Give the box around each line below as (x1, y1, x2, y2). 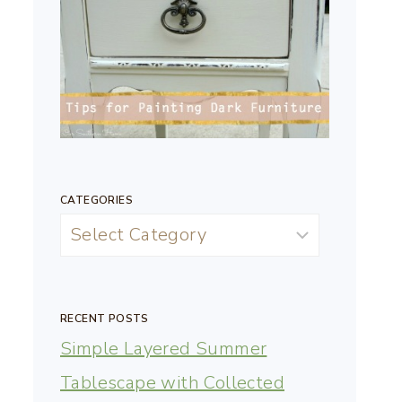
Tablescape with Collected (60, 370, 284, 395)
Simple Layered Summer (60, 336, 267, 361)
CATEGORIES (60, 192, 133, 207)
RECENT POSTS (60, 310, 149, 326)
